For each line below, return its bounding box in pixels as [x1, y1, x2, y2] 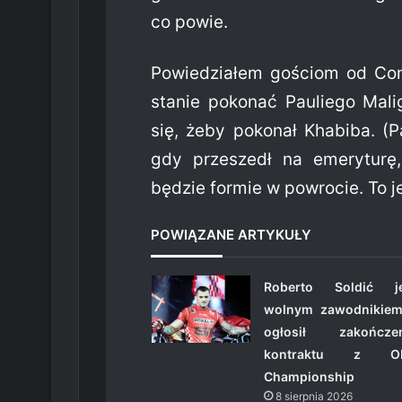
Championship [263, 369, 354, 385]
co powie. [151, 12, 228, 33]
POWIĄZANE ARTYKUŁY [151, 226, 311, 244]
